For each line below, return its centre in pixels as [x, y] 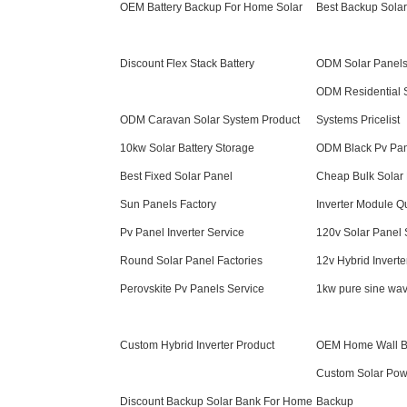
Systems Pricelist [358, 120]
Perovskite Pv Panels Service [192, 289]
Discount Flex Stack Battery [187, 64]
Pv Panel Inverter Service [182, 233]
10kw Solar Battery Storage [187, 148]
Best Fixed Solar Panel [176, 176]
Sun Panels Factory [168, 204]
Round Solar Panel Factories [191, 261]
